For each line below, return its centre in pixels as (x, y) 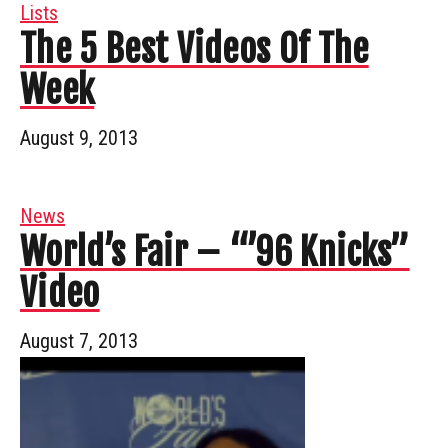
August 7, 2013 (79, 340)
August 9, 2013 (79, 137)
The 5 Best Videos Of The (194, 49)
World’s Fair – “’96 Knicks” (215, 252)
